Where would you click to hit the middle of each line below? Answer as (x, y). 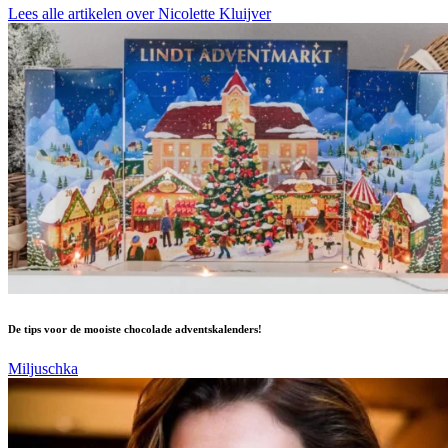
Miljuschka (43, 368)
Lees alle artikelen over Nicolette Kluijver (139, 13)
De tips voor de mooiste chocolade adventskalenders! (135, 328)
